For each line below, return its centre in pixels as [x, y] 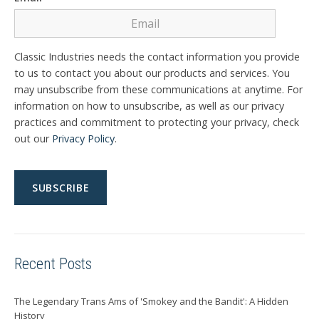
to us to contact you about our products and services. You [152, 73]
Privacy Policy [83, 138]
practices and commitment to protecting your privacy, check [157, 122]
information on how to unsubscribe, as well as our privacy [149, 105]
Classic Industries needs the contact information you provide [157, 56]
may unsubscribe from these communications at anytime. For [158, 89]
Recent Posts [53, 263]
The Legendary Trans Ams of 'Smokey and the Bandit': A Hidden [151, 301]
